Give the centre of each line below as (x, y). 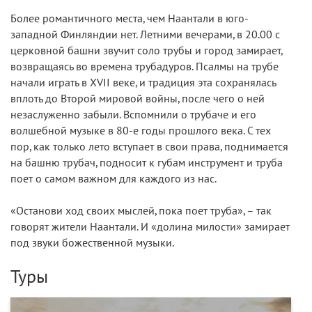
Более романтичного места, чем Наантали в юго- (130, 18)
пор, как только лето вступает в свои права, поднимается (149, 147)
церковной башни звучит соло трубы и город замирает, (146, 50)
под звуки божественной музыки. (92, 243)
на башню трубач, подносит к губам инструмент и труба (147, 163)
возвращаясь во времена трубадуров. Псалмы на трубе (145, 67)
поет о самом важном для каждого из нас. (114, 179)
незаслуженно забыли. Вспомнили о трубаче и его (133, 115)
